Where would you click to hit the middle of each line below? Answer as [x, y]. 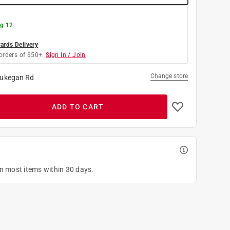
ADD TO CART [78, 107]
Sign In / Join [66, 55]
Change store [169, 76]
